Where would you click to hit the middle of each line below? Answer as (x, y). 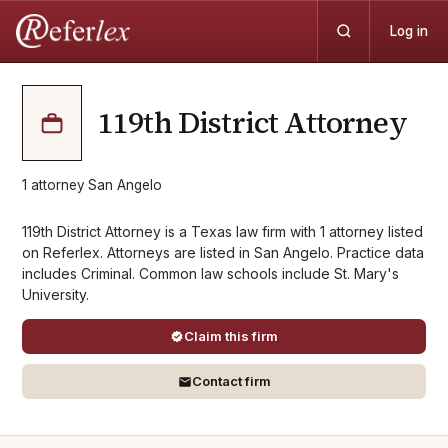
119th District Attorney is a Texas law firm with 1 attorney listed (222, 231)
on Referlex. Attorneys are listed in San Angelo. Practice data (223, 252)
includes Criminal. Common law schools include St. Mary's (210, 273)
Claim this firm (231, 336)
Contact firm (231, 381)
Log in (409, 31)
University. (55, 294)
